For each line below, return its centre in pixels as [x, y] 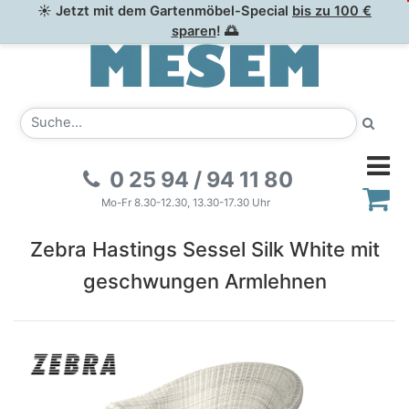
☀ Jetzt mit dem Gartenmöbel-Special [165, 11]
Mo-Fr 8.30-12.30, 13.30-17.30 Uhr [185, 202]
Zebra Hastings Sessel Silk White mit [204, 250]
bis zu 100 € [332, 11]
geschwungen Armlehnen [204, 282]
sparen [194, 31]
